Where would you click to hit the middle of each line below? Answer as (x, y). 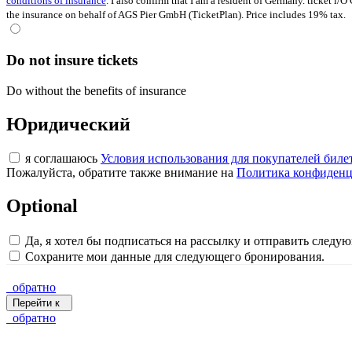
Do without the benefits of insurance (96, 90)
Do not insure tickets (72, 60)
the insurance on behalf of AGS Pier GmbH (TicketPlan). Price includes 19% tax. (176, 15)
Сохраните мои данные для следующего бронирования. (173, 257)
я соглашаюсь (61, 159)
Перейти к (36, 303)
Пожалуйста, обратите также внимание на (121, 173)
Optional (42, 206)
